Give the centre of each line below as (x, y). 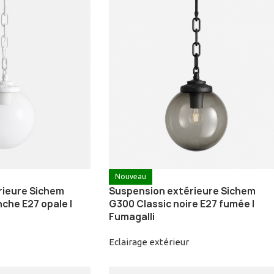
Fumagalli (131, 217)
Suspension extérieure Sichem (182, 191)
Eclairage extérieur (149, 242)
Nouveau (130, 177)
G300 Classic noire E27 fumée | (181, 204)
